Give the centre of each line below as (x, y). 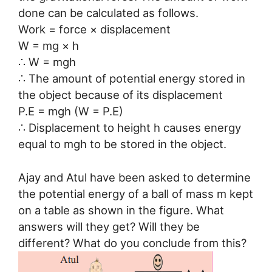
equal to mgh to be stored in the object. (122, 144)
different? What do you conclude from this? (132, 243)
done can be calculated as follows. (108, 12)
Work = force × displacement (94, 29)
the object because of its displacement (121, 94)
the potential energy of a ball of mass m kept (136, 193)
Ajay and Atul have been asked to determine (134, 177)
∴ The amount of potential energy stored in (132, 78)
